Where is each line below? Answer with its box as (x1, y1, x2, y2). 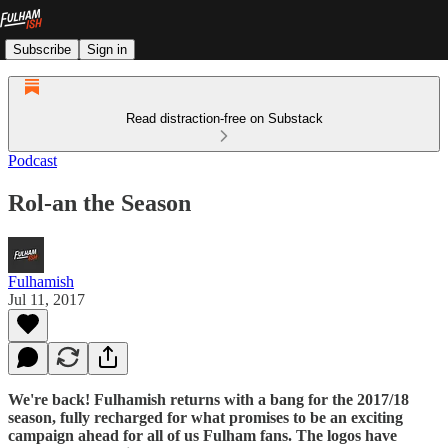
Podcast (8, 152, 57, 169)
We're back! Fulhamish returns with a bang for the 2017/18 (8, 390, 409, 408)
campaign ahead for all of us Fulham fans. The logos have (8, 426, 397, 444)
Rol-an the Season (8, 189, 191, 216)
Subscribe (13, 41, 71, 57)
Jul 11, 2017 (8, 290, 85, 308)
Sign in (87, 41, 127, 57)
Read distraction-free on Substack (125, 111, 323, 126)
